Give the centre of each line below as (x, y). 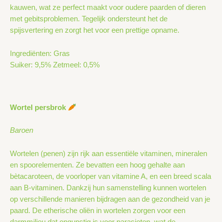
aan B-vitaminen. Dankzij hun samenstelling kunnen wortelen (108, 188)
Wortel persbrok (39, 107)
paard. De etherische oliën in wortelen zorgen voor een (98, 210)
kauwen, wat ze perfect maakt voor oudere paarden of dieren (108, 8)
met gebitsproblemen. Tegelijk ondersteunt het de (89, 19)
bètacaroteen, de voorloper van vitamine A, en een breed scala (111, 176)
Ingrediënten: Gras (40, 53)
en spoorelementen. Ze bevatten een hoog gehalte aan (97, 165)
